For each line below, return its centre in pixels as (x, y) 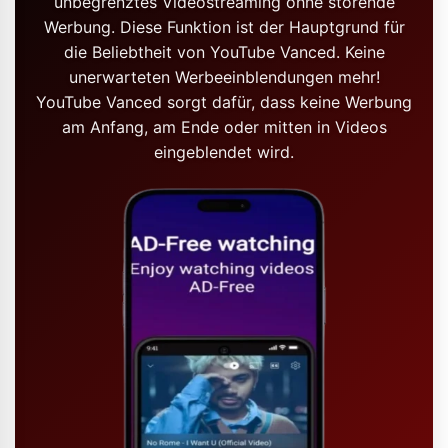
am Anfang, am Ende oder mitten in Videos (224, 127)
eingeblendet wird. (224, 152)
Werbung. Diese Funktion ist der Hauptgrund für (224, 27)
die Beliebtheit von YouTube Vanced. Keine (224, 52)
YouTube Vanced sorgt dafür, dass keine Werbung (224, 102)
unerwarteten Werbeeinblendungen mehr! (224, 77)
